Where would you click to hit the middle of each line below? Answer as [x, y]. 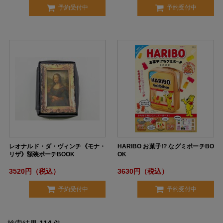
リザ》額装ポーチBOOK [42, 155]
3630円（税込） [143, 171]
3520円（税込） [34, 171]
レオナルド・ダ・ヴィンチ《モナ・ [57, 147]
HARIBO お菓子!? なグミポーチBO [166, 147]
